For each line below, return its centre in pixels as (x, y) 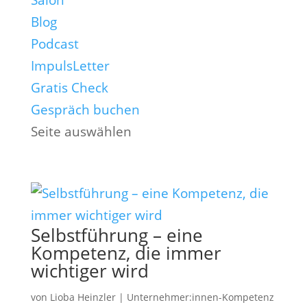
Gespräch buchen (85, 110)
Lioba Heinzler (83, 297)
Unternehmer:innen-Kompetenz (200, 297)
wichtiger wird (89, 271)
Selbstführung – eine (116, 235)
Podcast (54, 44)
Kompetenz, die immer (126, 253)
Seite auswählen (81, 132)
